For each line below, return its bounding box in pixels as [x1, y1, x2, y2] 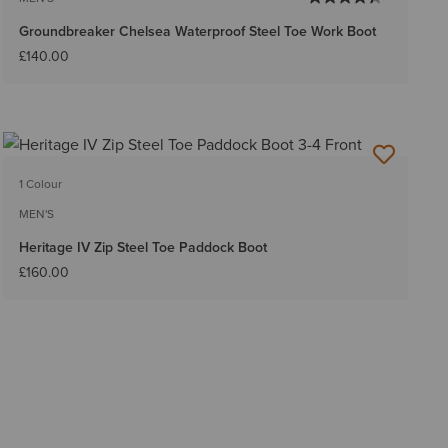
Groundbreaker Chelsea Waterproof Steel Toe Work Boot [18, 21, 376, 42]
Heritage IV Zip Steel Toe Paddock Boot [18, 237, 267, 258]
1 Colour [18, 175, 62, 193]
